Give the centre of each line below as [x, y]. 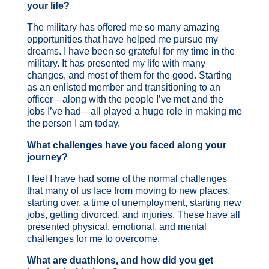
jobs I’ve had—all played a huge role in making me [134, 111]
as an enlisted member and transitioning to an [123, 87]
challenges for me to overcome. [93, 238]
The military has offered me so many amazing [123, 27]
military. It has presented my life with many [116, 63]
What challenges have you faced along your [126, 145]
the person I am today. [74, 123]
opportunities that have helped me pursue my [122, 39]
